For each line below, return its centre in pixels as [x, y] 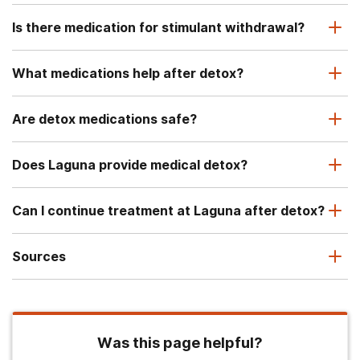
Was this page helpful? [180, 342]
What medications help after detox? [128, 73]
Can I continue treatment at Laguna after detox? [168, 210]
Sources [39, 256]
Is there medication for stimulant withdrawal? [158, 27]
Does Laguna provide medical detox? [130, 164]
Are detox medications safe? [104, 119]
